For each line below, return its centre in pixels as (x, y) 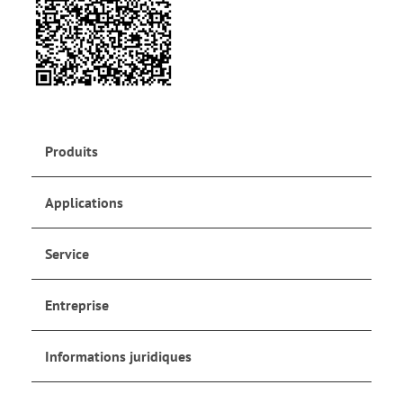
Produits (72, 151)
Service (67, 254)
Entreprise (77, 305)
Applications (84, 202)
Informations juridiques (118, 356)
